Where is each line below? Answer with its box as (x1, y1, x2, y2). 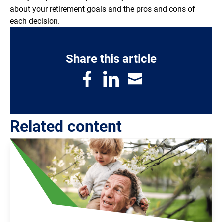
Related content (10, 117, 122, 136)
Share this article (65, 52, 157, 66)
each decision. (10, 16, 60, 26)
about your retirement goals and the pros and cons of (10, 4, 195, 14)
